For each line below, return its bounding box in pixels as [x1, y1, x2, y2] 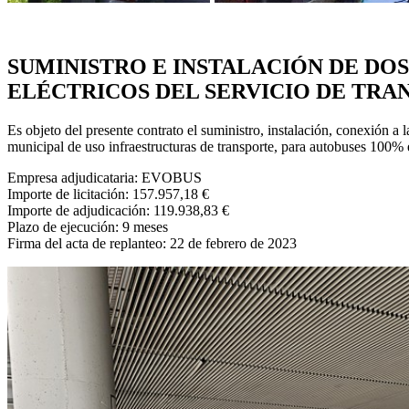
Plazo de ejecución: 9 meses [7, 219, 168, 236]
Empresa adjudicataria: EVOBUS [7, 170, 202, 186]
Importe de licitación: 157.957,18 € [7, 186, 209, 203]
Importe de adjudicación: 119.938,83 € [7, 203, 229, 219]
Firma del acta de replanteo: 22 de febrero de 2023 [7, 236, 297, 252]
